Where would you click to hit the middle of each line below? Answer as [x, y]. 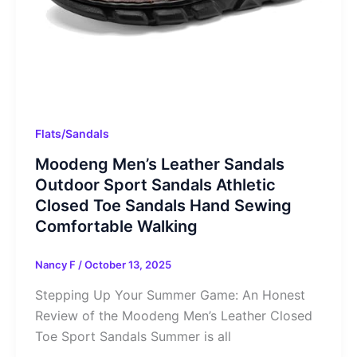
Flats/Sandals [72, 134]
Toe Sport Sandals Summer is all [133, 336]
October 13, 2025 [127, 265]
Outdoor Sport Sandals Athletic [155, 185]
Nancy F [56, 265]
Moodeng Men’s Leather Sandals [159, 165]
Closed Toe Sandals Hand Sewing [163, 206]
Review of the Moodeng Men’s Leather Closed [173, 315]
